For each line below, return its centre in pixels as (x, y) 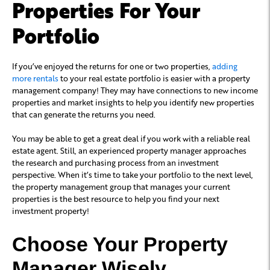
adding (225, 66)
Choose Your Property (120, 244)
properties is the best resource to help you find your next (116, 198)
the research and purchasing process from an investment (115, 162)
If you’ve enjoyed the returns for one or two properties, (112, 66)
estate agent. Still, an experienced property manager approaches (129, 150)
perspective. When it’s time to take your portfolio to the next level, (133, 174)
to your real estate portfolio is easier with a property (154, 78)
